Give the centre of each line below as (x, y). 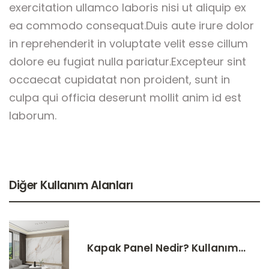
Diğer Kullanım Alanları (71, 186)
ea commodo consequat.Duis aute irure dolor (131, 26)
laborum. (33, 116)
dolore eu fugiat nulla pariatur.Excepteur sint (128, 62)
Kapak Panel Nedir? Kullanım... (166, 248)
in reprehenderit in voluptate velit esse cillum (128, 44)
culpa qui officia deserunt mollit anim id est (125, 98)
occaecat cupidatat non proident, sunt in (119, 80)
